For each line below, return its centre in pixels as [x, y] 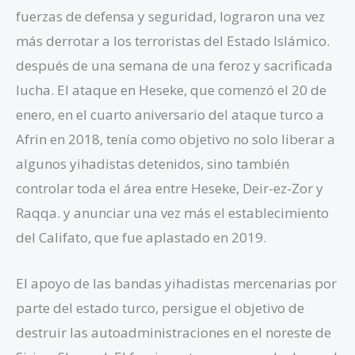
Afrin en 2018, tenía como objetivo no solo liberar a [176, 139]
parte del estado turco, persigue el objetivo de [160, 307]
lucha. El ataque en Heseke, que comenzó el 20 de [171, 90]
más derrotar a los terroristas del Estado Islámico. [173, 40]
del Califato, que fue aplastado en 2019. [141, 237]
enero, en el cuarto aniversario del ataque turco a [170, 114]
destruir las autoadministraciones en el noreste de [174, 332]
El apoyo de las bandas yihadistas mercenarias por [176, 283]
